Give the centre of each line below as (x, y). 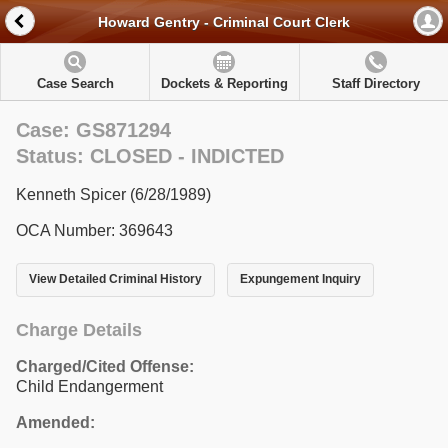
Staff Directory (375, 83)
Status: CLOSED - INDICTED (150, 156)
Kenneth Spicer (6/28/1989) (113, 194)
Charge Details (79, 329)
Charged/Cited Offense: (105, 366)
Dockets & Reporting (224, 83)
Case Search (75, 83)
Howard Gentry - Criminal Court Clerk (224, 22)
